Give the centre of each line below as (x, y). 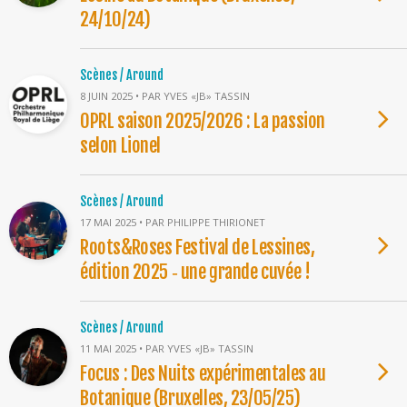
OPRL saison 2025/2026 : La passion (203, 121)
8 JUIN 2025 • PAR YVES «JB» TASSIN (165, 96)
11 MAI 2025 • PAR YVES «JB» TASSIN (167, 348)
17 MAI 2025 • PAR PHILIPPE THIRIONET (173, 222)
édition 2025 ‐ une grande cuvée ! (195, 272)
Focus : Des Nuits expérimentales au (203, 373)
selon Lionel (121, 145)
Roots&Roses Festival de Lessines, (198, 247)
